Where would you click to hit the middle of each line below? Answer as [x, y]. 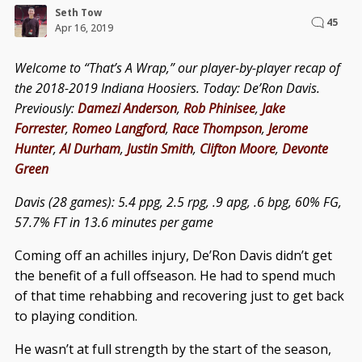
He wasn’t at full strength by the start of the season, [173, 349]
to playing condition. [76, 316]
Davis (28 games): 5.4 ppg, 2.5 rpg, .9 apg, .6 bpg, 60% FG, [178, 202]
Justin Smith [160, 149]
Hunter [34, 149]
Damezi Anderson [127, 109]
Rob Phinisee [219, 109]
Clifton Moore [237, 149]
